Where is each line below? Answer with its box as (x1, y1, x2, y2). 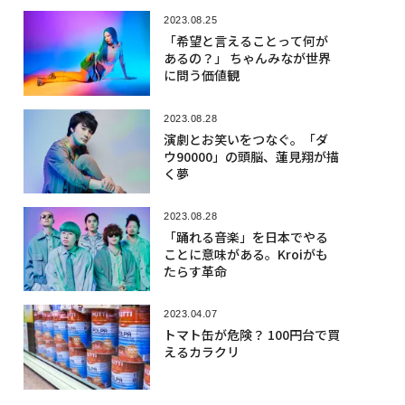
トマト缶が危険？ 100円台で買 (163, 325, 340, 344)
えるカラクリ (163, 343, 240, 362)
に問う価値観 (163, 66, 240, 85)
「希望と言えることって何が (163, 32, 328, 51)
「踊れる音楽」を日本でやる (163, 227, 328, 246)
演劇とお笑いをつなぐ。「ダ (163, 129, 328, 148)
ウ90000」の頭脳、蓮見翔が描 (163, 146, 339, 165)
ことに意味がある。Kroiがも (163, 244, 328, 263)
